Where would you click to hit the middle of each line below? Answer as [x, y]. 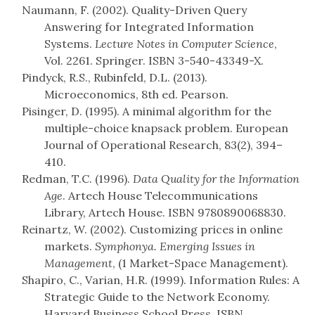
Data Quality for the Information [216, 179]
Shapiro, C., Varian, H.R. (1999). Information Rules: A [161, 280]
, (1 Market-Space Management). [200, 263]
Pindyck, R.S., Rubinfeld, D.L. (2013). [115, 78]
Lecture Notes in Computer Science [185, 44]
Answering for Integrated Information [149, 27]
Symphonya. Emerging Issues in [175, 246]
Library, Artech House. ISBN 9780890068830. [165, 213]
